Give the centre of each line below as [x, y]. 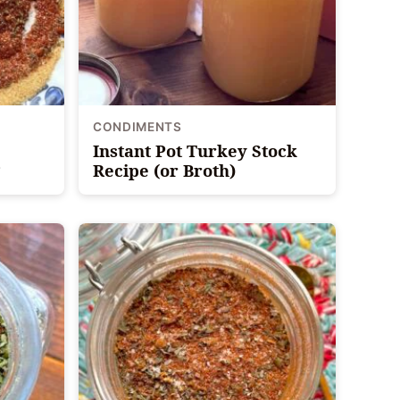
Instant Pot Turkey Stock [195, 150]
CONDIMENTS [137, 126]
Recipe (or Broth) [164, 170]
